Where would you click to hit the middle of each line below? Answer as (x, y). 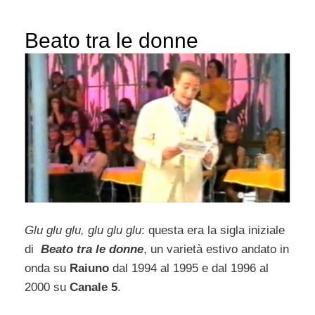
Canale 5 (94, 287)
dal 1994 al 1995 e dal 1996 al (189, 268)
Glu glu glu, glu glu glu (83, 230)
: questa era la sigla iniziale (213, 230)
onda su (47, 268)
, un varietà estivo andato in (216, 249)
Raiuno (89, 268)
